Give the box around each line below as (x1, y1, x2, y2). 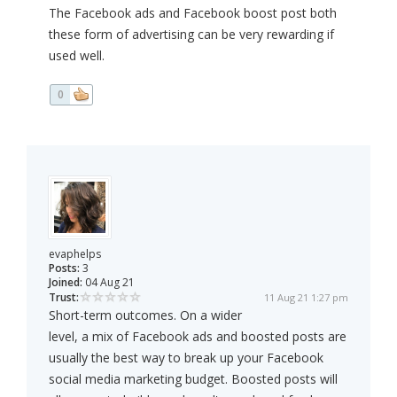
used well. (49, 47, 105, 65)
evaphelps (49, 246, 101, 262)
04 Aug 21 (82, 275, 135, 291)
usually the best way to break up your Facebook (49, 349, 323, 367)
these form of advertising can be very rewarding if (49, 26, 334, 43)
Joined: (49, 275, 82, 291)
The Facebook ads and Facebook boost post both (49, 4, 337, 22)
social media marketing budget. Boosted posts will (49, 370, 338, 388)
